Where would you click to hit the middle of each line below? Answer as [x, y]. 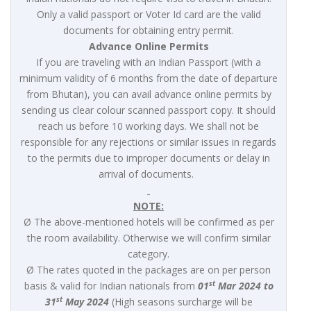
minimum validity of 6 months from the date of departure [149, 78]
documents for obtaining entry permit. [149, 31]
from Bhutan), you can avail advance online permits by [149, 94]
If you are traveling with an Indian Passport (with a [149, 62]
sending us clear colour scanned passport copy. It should [149, 110]
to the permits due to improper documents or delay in [149, 158]
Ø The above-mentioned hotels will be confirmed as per [149, 222]
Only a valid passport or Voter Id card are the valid [149, 15]
